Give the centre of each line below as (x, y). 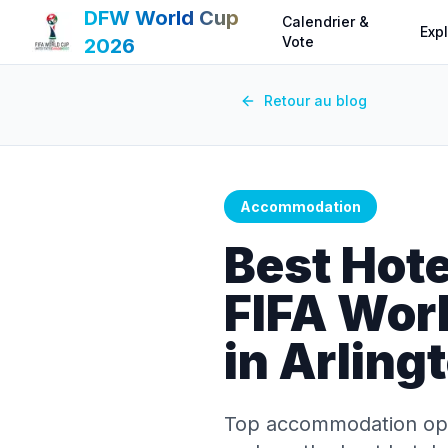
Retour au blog (315, 100)
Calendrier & (326, 21)
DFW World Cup (161, 18)
